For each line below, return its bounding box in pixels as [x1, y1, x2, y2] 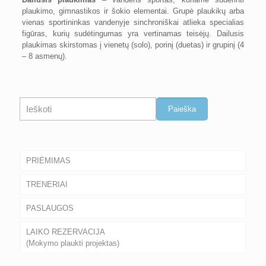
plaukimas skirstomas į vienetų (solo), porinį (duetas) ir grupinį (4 [21, 40, 245, 49]
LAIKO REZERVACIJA [26, 227, 105, 236]
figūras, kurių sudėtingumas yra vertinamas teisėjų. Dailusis [21, 29, 245, 38]
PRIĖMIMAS [26, 156, 71, 165]
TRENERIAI [26, 180, 68, 189]
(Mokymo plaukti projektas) [26, 239, 119, 248]
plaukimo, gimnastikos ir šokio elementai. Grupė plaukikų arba [21, 7, 245, 15]
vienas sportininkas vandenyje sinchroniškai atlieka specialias [21, 18, 245, 27]
